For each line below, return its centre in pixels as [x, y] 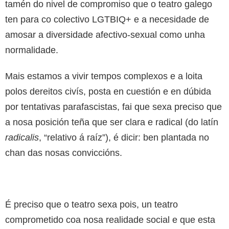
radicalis [22, 137]
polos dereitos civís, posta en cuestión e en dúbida [108, 91]
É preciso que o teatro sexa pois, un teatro [91, 204]
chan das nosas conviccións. [64, 153]
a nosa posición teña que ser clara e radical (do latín [112, 122]
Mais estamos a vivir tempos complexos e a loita [104, 76]
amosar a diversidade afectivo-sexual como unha [105, 35]
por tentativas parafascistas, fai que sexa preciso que [113, 107]
